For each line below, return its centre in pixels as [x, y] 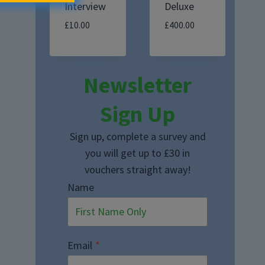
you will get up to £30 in [138, 153]
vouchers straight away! [138, 170]
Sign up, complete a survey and [138, 137]
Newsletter [138, 85]
